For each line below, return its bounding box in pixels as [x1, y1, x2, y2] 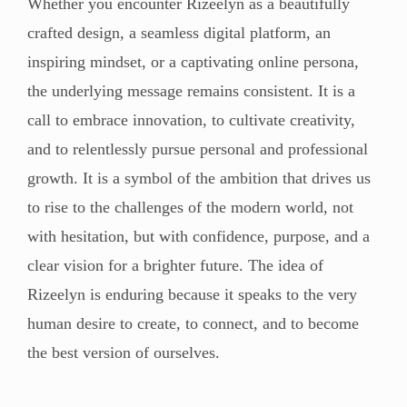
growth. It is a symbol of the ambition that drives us [27, 168, 371, 187]
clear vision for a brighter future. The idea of [27, 255, 323, 274]
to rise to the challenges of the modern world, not [27, 197, 353, 216]
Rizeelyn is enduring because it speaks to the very [27, 284, 357, 303]
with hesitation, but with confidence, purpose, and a [27, 226, 370, 245]
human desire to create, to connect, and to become [27, 313, 359, 333]
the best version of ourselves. [27, 342, 220, 362]
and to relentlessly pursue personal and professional [27, 139, 368, 158]
